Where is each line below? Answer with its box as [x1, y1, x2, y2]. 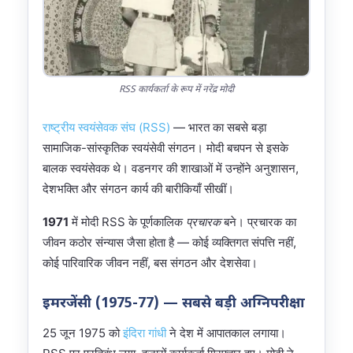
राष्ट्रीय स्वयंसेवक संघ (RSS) [43, 120, 170, 136]
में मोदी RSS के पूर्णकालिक [69, 214, 186, 230]
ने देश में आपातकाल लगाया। [166, 325, 286, 341]
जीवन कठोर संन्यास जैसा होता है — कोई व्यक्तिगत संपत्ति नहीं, [43, 235, 296, 251]
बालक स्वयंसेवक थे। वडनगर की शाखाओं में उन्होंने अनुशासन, [43, 161, 299, 176]
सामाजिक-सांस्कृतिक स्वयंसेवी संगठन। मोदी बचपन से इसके [43, 140, 288, 156]
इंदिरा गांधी [123, 325, 166, 341]
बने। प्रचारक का [221, 214, 296, 230]
